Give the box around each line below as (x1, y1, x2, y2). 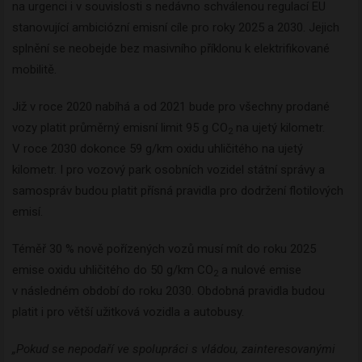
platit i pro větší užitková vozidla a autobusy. (12, 305, 244, 320)
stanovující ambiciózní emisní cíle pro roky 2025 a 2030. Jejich (12, 20, 339, 36)
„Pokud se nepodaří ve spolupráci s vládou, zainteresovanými (12, 342, 335, 357)
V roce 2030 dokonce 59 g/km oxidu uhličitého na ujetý (12, 141, 303, 157)
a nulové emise (218, 263, 301, 278)
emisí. (12, 204, 43, 220)
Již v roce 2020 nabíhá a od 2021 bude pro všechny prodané (12, 99, 330, 115)
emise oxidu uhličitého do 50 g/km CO (12, 263, 213, 278)
